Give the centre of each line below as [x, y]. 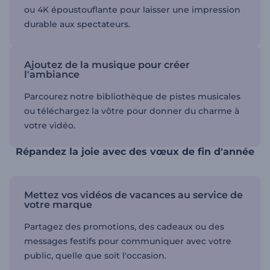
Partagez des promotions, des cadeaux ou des [124, 226]
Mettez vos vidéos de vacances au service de [133, 195]
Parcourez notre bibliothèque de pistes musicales [132, 96]
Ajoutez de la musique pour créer [107, 64]
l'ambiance [52, 74]
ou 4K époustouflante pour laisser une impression [132, 9]
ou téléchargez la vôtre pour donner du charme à [132, 111]
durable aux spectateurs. [77, 24]
